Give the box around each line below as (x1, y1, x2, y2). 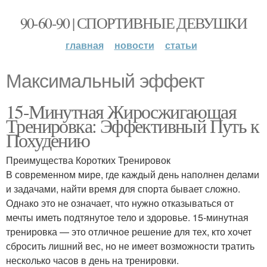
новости (114, 38, 154, 52)
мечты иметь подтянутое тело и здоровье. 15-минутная (6, 210, 249, 224)
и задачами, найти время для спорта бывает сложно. (6, 182, 240, 195)
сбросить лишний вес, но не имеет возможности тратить (6, 239, 254, 253)
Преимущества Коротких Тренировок (6, 153, 170, 167)
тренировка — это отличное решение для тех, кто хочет (6, 225, 252, 238)
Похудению (6, 127, 90, 153)
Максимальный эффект (6, 70, 204, 92)
